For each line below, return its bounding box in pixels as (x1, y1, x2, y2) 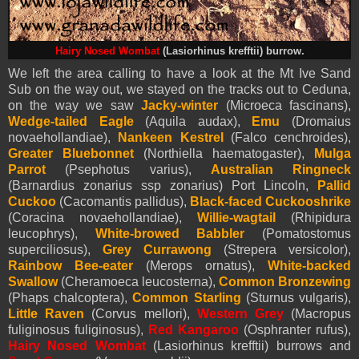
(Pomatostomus (244, 226, 352, 240)
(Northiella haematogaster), (134, 146, 314, 160)
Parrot (8, 162, 46, 176)
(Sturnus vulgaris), (240, 290, 352, 305)
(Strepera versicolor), (212, 242, 351, 256)
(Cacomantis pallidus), (56, 194, 190, 208)
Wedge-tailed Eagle (8, 114, 134, 128)
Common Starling (132, 290, 241, 305)
